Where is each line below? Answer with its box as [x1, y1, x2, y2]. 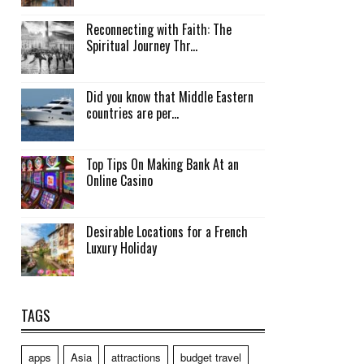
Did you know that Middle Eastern [86, 86, 253, 106]
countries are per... [86, 102, 179, 123]
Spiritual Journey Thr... [86, 35, 197, 55]
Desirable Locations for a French [86, 221, 248, 241]
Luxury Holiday [86, 237, 157, 258]
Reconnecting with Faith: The [86, 19, 232, 39]
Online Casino [86, 170, 153, 190]
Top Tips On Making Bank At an [86, 154, 239, 174]
